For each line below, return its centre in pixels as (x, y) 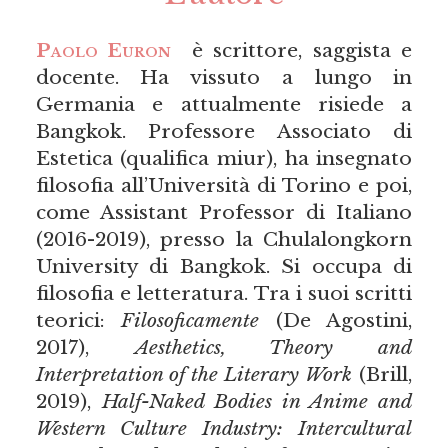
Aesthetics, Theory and (273, 347)
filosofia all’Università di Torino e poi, (224, 185)
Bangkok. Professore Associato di (224, 131)
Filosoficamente (190, 320)
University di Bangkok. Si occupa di (224, 266)
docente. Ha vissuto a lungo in (224, 77)
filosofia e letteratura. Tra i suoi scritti (224, 293)
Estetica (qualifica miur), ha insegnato (224, 158)
